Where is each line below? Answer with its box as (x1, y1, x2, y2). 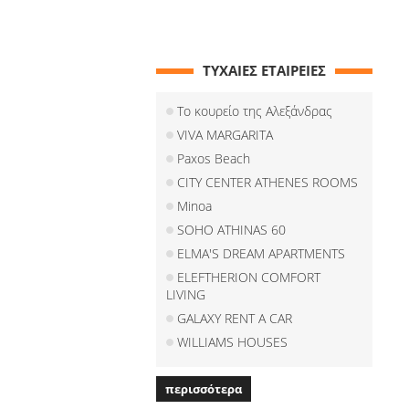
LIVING (166, 286, 206, 303)
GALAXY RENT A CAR (177, 309, 293, 327)
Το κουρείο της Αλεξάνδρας (177, 102, 333, 120)
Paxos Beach (177, 150, 251, 167)
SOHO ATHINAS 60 (177, 221, 287, 238)
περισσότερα (165, 381, 243, 397)
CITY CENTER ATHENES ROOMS (177, 173, 359, 191)
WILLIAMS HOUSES (177, 333, 288, 351)
